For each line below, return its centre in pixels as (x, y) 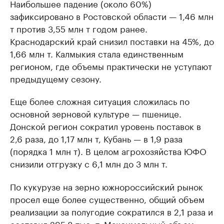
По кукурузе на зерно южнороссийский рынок (106, 186)
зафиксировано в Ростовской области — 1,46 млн (112, 15)
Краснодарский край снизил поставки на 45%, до (112, 40)
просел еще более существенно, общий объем (107, 198)
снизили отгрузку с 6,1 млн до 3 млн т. (89, 163)
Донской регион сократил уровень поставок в (105, 125)
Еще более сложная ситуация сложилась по (100, 100)
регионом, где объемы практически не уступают (111, 65)
